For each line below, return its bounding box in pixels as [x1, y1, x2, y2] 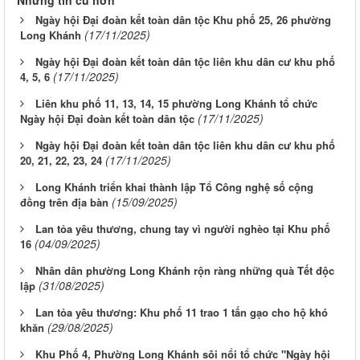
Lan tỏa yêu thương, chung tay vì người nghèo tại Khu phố [35, 221, 330, 237]
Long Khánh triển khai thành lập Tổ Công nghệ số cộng [35, 179, 313, 195]
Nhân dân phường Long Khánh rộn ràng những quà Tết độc [35, 263, 334, 279]
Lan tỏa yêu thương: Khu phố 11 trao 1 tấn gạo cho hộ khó [35, 305, 328, 321]
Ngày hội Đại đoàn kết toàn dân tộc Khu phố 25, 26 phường [35, 12, 331, 28]
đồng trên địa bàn [20, 194, 108, 211]
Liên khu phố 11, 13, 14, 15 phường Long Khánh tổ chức [35, 96, 317, 112]
